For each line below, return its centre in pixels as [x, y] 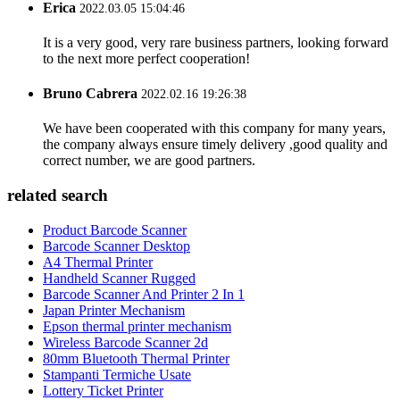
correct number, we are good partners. [149, 161]
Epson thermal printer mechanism [137, 326]
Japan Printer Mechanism [114, 310]
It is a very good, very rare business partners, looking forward [216, 42]
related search [58, 196]
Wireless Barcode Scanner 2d [125, 342]
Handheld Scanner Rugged [119, 278]
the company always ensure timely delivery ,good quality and [215, 145]
